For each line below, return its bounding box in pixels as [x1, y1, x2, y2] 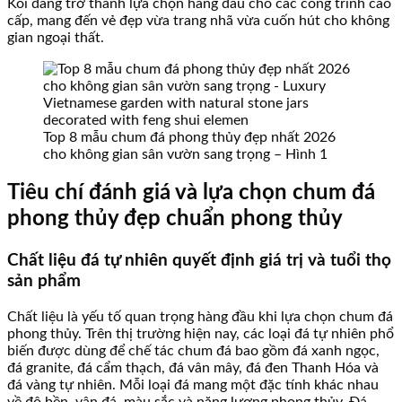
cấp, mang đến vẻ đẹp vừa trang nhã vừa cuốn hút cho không [7, 13, 389, 28]
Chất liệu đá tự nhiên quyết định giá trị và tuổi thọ [7, 252, 391, 270]
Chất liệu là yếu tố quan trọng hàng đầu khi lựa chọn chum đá [7, 310, 393, 325]
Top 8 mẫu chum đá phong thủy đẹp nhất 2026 [43, 129, 336, 144]
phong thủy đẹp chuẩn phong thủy [7, 208, 343, 231]
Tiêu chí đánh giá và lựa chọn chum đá [7, 182, 375, 205]
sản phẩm [7, 273, 81, 291]
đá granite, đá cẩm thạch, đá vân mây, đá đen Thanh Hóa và [7, 361, 379, 376]
